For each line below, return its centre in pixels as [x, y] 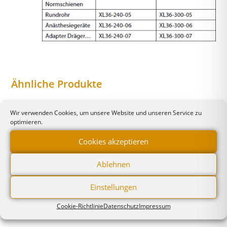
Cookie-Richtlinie [80, 206]
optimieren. [26, 122]
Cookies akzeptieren [113, 141]
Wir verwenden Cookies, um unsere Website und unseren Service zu [106, 112]
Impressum [155, 206]
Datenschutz [121, 206]
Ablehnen [113, 164]
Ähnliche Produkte [57, 84]
